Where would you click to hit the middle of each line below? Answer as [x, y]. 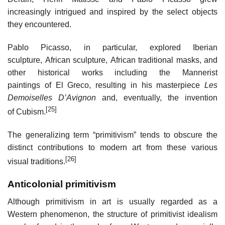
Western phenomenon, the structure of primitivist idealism [113, 214]
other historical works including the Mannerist [113, 73]
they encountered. [39, 25]
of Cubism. [27, 112]
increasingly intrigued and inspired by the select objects [113, 12]
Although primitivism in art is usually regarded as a [113, 201]
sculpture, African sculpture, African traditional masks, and [113, 60]
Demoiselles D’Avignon [52, 98]
